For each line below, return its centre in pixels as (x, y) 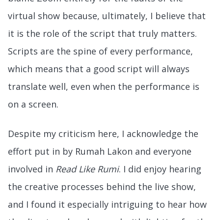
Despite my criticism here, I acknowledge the (103, 133)
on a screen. (33, 104)
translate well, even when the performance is (104, 86)
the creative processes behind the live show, (102, 186)
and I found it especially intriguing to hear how (107, 204)
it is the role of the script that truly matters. (102, 33)
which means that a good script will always (99, 69)
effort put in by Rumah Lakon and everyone (100, 151)
